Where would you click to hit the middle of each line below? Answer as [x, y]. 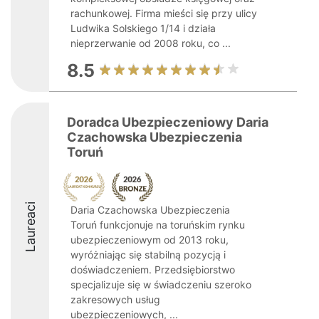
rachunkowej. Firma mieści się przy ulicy [164, 13]
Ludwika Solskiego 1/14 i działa [143, 28]
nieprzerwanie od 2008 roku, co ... [151, 43]
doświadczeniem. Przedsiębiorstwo [153, 270]
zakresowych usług [115, 299]
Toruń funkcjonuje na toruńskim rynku [158, 225]
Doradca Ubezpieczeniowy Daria [168, 122]
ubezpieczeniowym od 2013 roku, [150, 240]
